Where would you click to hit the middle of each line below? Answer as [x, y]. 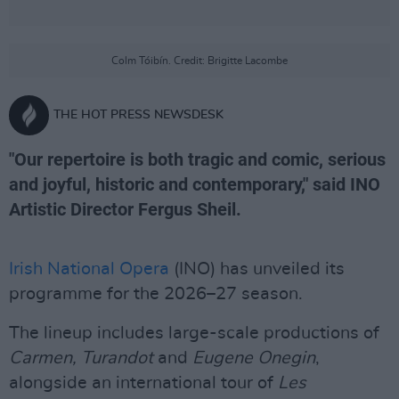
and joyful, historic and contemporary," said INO [195, 184]
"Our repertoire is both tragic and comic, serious [197, 159]
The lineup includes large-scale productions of [194, 333]
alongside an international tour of [141, 383]
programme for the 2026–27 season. [156, 294]
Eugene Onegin [254, 358]
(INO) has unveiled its [257, 269]
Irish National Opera [89, 269]
